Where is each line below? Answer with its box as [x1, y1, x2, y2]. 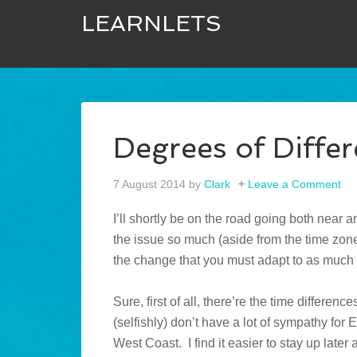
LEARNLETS [81, 10, 222, 37]
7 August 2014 [113, 178, 186, 191]
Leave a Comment [248, 178, 341, 191]
